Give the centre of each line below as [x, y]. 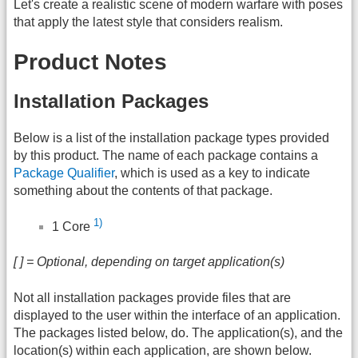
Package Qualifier [64, 173]
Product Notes [90, 62]
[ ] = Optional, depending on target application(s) [149, 262]
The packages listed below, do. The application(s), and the [178, 332]
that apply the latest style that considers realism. [148, 22]
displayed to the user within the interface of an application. [177, 315]
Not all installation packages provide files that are [152, 297]
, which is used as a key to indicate [212, 173]
